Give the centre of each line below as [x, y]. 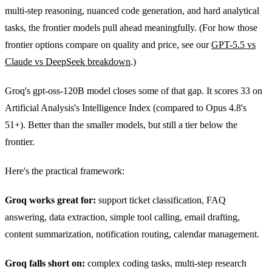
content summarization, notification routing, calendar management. [132, 234]
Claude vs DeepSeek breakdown [68, 61]
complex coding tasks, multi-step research [166, 263]
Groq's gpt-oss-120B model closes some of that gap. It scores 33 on [134, 90]
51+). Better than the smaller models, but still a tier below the [121, 124]
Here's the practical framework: [65, 171]
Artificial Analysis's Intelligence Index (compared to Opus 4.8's [126, 107]
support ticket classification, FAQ [161, 200]
